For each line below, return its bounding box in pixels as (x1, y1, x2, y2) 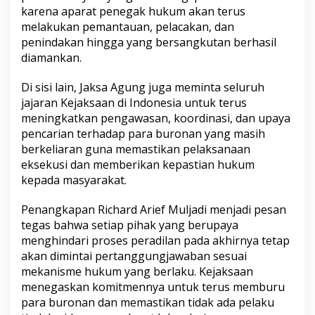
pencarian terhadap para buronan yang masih (21, 126, 265, 142)
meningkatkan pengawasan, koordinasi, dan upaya (21, 110, 290, 127)
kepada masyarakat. (21, 172, 127, 188)
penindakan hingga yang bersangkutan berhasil (21, 34, 276, 51)
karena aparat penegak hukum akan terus (21, 4, 245, 20)
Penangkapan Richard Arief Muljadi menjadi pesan (21, 202, 286, 218)
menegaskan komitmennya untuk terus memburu (21, 279, 285, 295)
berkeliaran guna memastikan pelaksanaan (21, 141, 250, 157)
